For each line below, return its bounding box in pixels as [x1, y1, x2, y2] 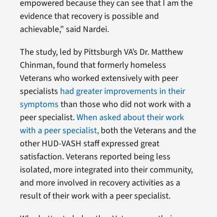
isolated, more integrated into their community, [19, 164, 193, 176]
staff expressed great [83, 138, 159, 150]
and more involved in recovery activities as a [19, 177, 180, 189]
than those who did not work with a [58, 98, 191, 111]
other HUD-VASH [19, 138, 81, 150]
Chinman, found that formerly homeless [19, 59, 166, 72]
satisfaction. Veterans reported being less [19, 151, 170, 163]
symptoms [19, 98, 59, 111]
